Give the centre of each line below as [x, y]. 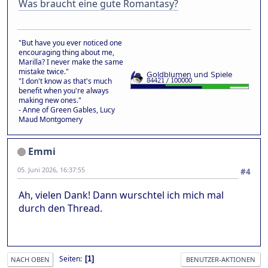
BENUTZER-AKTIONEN [221, 259]
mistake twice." [44, 71]
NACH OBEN [30, 259]
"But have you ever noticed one [70, 42]
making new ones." [50, 100]
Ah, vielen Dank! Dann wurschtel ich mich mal [121, 195]
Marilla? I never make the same [71, 62]
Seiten [70, 259]
